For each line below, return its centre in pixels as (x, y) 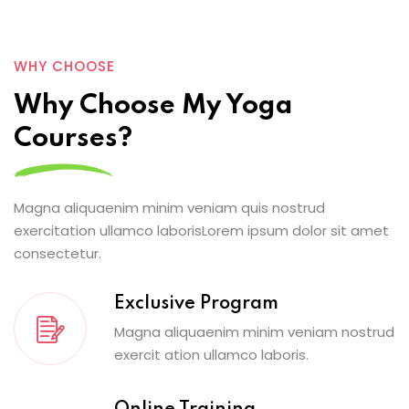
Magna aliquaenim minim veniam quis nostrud (169, 207)
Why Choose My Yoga (153, 106)
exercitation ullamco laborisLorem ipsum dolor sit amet (201, 230)
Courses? (73, 139)
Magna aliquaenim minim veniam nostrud (254, 331)
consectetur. (58, 253)
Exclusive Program (196, 304)
